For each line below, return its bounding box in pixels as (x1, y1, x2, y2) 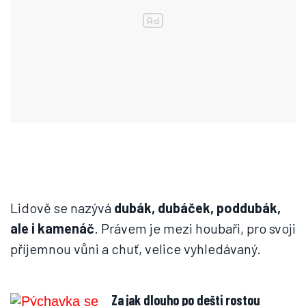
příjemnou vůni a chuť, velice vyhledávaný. (10, 240, 266, 257)
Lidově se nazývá (10, 199, 114, 216)
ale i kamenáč (10, 220, 94, 236)
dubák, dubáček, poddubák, (114, 199, 281, 216)
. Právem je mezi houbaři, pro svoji (94, 220, 296, 236)
